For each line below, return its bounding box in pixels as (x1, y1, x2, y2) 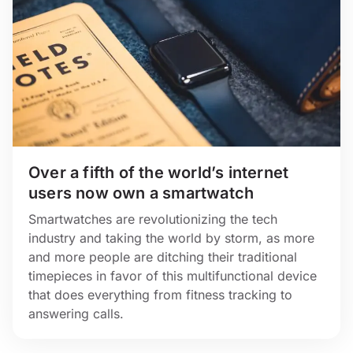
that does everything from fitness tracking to (28, 287, 292, 303)
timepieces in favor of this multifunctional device (28, 268, 317, 284)
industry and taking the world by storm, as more (28, 230, 314, 247)
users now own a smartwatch (28, 184, 255, 203)
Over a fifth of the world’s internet (28, 163, 289, 183)
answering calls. (28, 306, 124, 322)
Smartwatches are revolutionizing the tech (28, 211, 277, 228)
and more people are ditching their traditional (28, 249, 297, 266)
